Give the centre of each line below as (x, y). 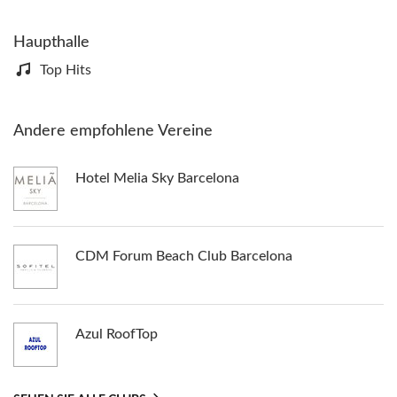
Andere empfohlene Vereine (113, 131)
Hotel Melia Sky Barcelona (157, 178)
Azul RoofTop (117, 334)
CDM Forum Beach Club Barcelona (184, 256)
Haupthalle (51, 43)
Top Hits (66, 70)
